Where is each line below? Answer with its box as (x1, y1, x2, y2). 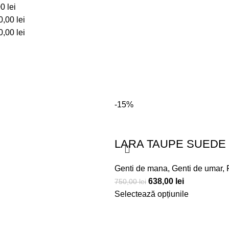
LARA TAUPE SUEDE (114, 138, 226, 151)
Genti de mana (114, 164, 168, 173)
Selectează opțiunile (114, 190, 189, 199)
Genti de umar (172, 164, 222, 173)
